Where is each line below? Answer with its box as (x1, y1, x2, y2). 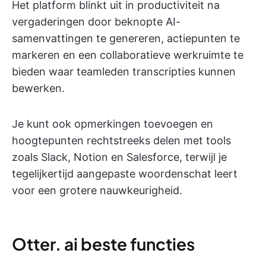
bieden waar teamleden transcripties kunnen (12, 65, 236, 78)
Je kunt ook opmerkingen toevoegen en (12, 118, 213, 131)
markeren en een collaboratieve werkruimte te (12, 49, 243, 62)
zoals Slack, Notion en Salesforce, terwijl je (12, 151, 227, 164)
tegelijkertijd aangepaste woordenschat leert (12, 167, 237, 180)
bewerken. (12, 82, 65, 95)
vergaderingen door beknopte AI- (12, 15, 180, 28)
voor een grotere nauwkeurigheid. (12, 184, 182, 197)
